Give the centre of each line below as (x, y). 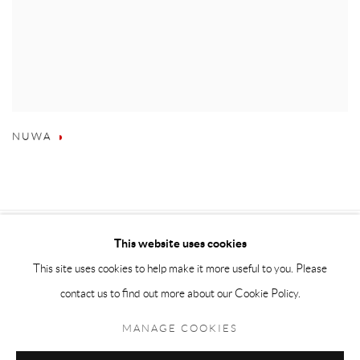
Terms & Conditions (201, 344)
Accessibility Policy (45, 344)
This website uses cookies (180, 243)
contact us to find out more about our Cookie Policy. (180, 293)
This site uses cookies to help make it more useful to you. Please (180, 268)
